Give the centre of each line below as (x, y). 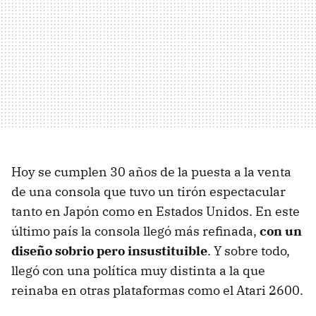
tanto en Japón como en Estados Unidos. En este (156, 211)
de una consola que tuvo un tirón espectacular (148, 192)
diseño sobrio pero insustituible (109, 251)
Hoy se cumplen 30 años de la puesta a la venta (151, 172)
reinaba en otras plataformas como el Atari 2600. (157, 290)
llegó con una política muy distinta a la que (138, 271)
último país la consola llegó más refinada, (135, 231)
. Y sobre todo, (249, 251)
